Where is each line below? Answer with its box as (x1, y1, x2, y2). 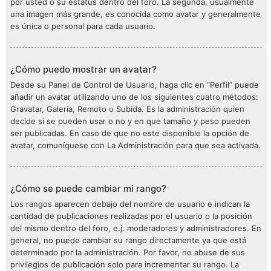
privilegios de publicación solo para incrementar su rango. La (10, 260, 239, 269)
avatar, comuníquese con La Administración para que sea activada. (10, 140, 261, 150)
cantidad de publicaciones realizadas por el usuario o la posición (10, 211, 252, 221)
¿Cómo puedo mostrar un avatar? (10, 64, 157, 75)
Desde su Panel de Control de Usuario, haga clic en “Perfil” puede (10, 80, 259, 90)
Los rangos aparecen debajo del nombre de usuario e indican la (10, 199, 250, 209)
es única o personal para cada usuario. (10, 21, 155, 31)
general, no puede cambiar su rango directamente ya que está (10, 235, 246, 245)
